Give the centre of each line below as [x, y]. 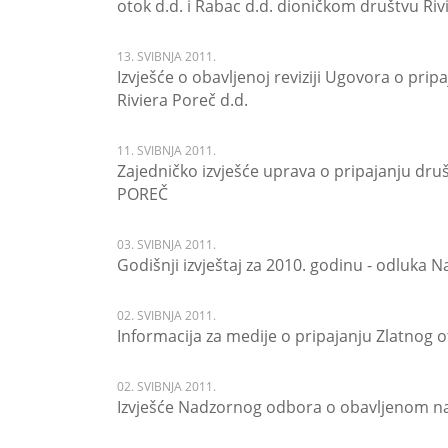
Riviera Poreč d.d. [182, 100]
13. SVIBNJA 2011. [166, 56]
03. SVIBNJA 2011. [166, 244]
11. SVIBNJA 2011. [166, 150]
